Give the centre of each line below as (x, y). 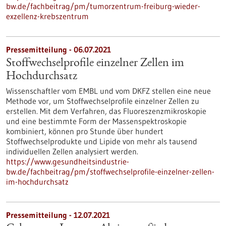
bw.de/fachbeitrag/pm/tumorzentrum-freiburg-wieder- (103, 6)
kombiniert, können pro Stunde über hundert (85, 131)
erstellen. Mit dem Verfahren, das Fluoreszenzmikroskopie (106, 111)
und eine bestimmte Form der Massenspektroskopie (96, 121)
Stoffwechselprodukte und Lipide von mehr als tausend (102, 141)
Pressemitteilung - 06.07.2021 (59, 49)
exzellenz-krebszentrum (47, 16)
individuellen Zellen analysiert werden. (72, 151)
